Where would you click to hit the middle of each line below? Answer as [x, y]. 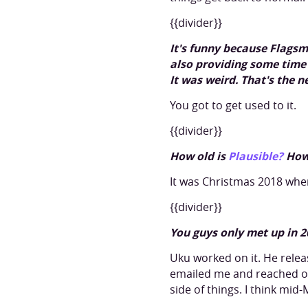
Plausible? [257, 156]
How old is [199, 156]
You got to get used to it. [233, 105]
